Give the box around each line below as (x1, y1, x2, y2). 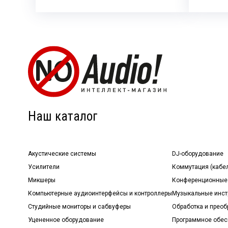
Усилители (28, 163, 60, 171)
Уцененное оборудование (28, 216, 104, 224)
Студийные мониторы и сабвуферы (28, 203, 131, 211)
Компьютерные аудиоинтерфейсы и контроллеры (28, 190, 173, 197)
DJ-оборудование (172, 150, 224, 158)
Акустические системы (28, 150, 97, 158)
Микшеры (28, 177, 56, 184)
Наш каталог (28, 109, 98, 124)
